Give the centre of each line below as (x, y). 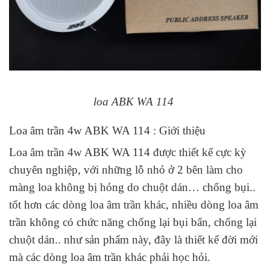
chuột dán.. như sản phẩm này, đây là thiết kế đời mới (133, 240)
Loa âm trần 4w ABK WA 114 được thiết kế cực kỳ (128, 152)
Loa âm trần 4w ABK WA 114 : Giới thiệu (107, 130)
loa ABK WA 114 (135, 101)
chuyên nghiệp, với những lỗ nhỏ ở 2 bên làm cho (126, 170)
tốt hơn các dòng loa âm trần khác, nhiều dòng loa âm (134, 205)
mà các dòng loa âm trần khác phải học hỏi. (110, 257)
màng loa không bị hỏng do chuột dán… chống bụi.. (132, 187)
